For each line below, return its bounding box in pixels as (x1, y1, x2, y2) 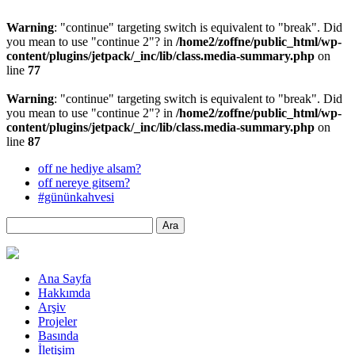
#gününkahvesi (38, 190, 114, 204)
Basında (38, 329, 78, 342)
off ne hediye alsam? (38, 162, 141, 175)
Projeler (38, 315, 77, 328)
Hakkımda (38, 286, 90, 300)
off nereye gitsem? (38, 176, 130, 189)
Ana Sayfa (38, 272, 91, 285)
